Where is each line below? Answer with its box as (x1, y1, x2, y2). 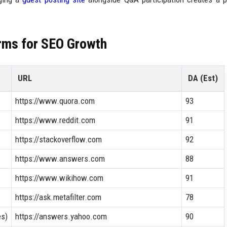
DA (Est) (188, 72, 218, 83)
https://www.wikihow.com (15, 172, 103, 183)
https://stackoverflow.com (15, 134, 102, 144)
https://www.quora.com (15, 95, 95, 106)
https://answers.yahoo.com (15, 211, 107, 221)
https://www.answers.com (15, 153, 105, 164)
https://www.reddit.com (15, 115, 95, 125)
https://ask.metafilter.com (15, 192, 101, 202)
